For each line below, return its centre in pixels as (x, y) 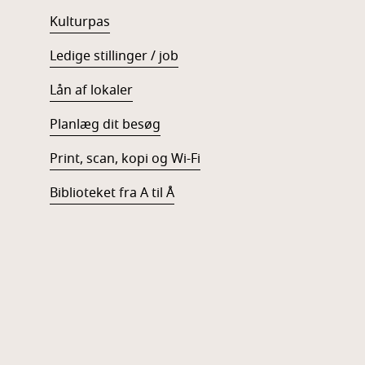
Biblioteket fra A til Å (112, 193)
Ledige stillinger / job (114, 57)
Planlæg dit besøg (105, 125)
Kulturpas (79, 22)
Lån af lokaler (91, 91)
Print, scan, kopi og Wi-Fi (125, 159)
